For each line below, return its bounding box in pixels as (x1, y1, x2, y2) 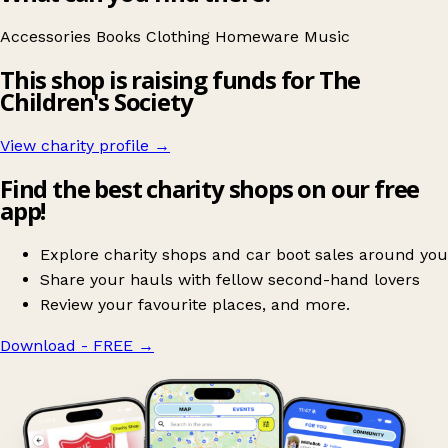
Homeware (215, 27, 304, 47)
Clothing (146, 27, 215, 47)
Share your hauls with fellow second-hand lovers (40, 269, 420, 289)
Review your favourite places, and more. (40, 294, 350, 314)
